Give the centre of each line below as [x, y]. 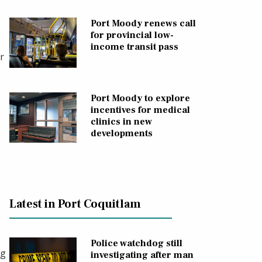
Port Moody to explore [140, 99]
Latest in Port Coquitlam [75, 204]
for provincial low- [132, 35]
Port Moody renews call [143, 24]
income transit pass [134, 47]
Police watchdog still [136, 244]
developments [121, 134]
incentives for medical [140, 110]
